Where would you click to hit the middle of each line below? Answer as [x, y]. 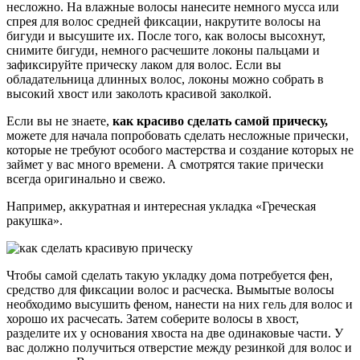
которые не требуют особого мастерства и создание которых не [180, 149]
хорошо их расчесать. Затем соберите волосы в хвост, [153, 318]
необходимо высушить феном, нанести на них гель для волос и [180, 304]
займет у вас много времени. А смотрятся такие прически [165, 164]
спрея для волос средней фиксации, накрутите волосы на [164, 21]
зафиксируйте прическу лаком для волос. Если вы [144, 64]
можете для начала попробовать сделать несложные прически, [178, 135]
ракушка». [35, 220]
